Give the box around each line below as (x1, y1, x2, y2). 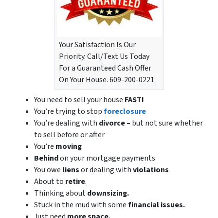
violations (133, 164, 169, 176)
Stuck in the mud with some (34, 200, 128, 211)
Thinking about (34, 188, 86, 199)
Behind (34, 153, 60, 164)
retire (65, 176, 85, 187)
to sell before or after (34, 129, 105, 141)
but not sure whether (132, 118, 203, 129)
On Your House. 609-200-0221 (58, 74, 154, 86)
